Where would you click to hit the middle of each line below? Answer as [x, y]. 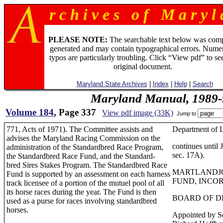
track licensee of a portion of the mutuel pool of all [85, 183]
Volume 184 [30, 112]
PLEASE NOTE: [78, 40]
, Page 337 [75, 112]
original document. [143, 66]
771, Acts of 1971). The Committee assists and [80, 129]
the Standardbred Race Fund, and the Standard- [81, 156]
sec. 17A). [188, 155]
